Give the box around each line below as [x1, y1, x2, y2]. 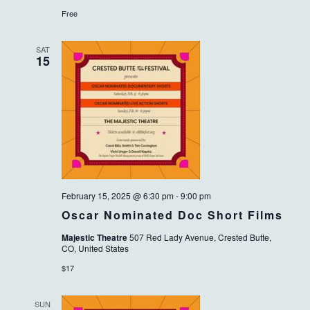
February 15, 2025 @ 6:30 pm [61, 190, 174, 202]
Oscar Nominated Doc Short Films [61, 207, 283, 224]
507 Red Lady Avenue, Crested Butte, [129, 231, 271, 244]
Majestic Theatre [61, 231, 129, 244]
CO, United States [61, 242, 129, 255]
